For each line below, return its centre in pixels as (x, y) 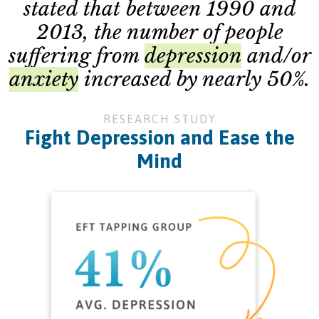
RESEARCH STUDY (159, 119)
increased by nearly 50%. (194, 80)
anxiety (44, 80)
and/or (276, 56)
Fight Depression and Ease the (159, 138)
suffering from (76, 56)
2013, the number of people (159, 33)
